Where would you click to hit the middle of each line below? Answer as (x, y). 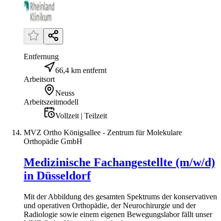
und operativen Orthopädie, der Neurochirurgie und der (110, 206)
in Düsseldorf (57, 176)
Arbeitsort (39, 79)
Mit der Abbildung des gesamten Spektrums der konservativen (120, 197)
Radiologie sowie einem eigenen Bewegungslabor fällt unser (118, 215)
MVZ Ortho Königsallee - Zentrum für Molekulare (103, 133)
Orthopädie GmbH (53, 142)
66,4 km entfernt (81, 71)
